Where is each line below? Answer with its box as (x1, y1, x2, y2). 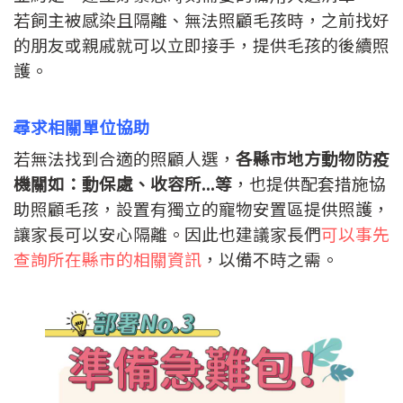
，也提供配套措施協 (232, 170, 386, 195)
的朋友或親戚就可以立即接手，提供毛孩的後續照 (13, 31, 390, 57)
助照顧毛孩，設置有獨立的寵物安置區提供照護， (13, 195, 390, 220)
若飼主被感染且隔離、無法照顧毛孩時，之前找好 (13, 6, 390, 31)
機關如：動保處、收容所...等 (13, 170, 232, 195)
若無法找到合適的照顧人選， (13, 145, 236, 170)
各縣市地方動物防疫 (236, 145, 390, 170)
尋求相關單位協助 (13, 113, 150, 139)
